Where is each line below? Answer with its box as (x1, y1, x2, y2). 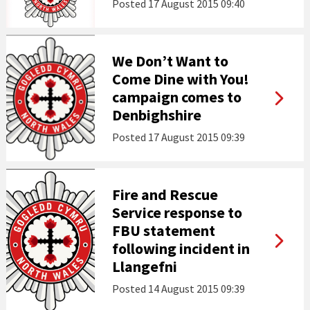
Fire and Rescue (111, 185, 218, 204)
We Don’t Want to (111, 51, 228, 71)
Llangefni (111, 257, 177, 276)
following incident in (111, 239, 250, 258)
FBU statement (111, 221, 215, 240)
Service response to (111, 203, 242, 222)
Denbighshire (111, 105, 201, 125)
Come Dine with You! (111, 69, 249, 89)
